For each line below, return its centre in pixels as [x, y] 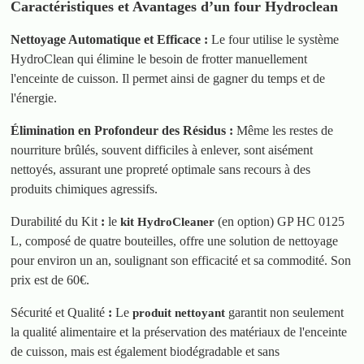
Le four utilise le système [274, 40]
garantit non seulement [286, 313]
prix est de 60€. [50, 280]
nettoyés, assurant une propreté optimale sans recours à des [161, 170]
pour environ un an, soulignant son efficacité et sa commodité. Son [181, 261]
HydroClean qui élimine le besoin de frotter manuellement [159, 59]
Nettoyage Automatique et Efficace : [110, 40]
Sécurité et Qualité [58, 313]
